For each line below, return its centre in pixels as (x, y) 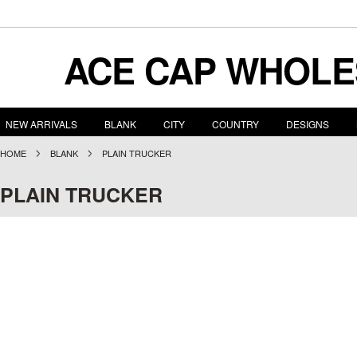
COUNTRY (235, 124)
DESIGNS (308, 124)
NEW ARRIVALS (41, 124)
